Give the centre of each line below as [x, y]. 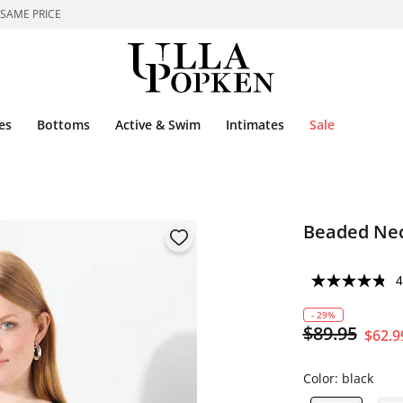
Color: [322, 378]
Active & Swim [158, 125]
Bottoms [63, 125]
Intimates [255, 125]
